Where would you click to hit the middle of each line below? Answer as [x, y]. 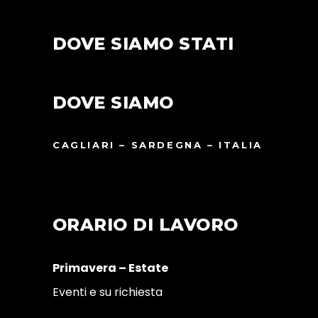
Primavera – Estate [110, 268]
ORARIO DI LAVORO [146, 224]
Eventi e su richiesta [108, 292]
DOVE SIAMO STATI [143, 43]
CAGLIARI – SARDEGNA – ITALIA [158, 144]
